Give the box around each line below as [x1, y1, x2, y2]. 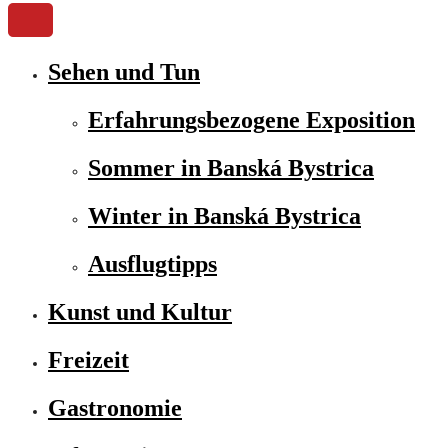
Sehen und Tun [48, 59, 200, 85]
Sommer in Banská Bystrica [88, 155, 374, 181]
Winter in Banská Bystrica [88, 203, 361, 229]
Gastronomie [48, 395, 182, 421]
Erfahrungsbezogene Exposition [88, 107, 415, 133]
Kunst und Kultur [48, 299, 232, 325]
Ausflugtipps [88, 251, 217, 277]
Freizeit [48, 347, 129, 373]
